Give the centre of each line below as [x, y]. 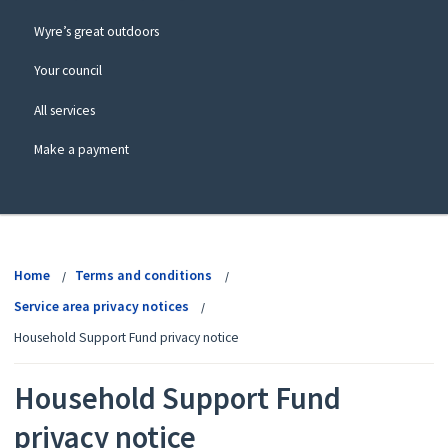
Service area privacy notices [101, 307]
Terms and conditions [144, 276]
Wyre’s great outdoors [96, 32]
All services [64, 110]
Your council [67, 71]
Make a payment [81, 149]
